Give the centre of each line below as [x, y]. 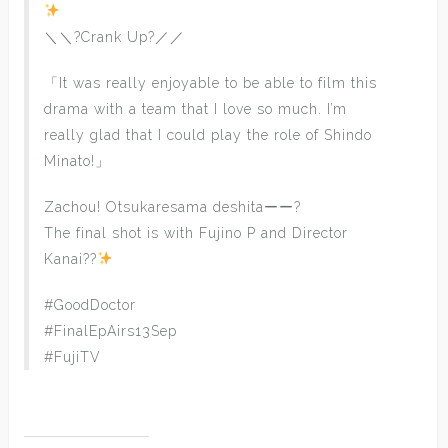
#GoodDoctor [90, 305]
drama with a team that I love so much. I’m [195, 109]
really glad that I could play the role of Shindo [208, 135]
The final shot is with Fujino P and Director [196, 233]
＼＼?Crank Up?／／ [114, 37]
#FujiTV [72, 357]
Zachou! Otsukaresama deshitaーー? [172, 207]
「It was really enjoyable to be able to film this [210, 83]
